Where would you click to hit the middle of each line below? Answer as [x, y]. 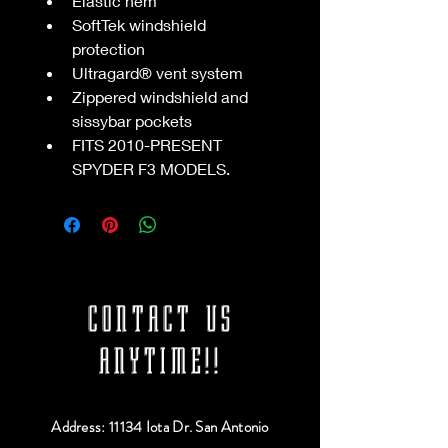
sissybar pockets [132, 120]
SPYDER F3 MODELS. [151, 168]
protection [108, 48]
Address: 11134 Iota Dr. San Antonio [160, 427]
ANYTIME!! [160, 361]
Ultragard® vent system [157, 72]
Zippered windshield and [162, 96]
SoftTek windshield [141, 24]
